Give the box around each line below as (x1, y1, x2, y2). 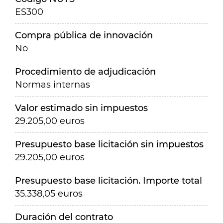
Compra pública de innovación (15, 30, 153, 41)
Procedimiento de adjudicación (15, 66, 156, 77)
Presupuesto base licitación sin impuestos (15, 139, 204, 150)
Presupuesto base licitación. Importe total (15, 175, 202, 186)
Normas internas (15, 79, 90, 90)
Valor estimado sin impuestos (15, 103, 148, 113)
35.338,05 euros (15, 188, 83, 199)
